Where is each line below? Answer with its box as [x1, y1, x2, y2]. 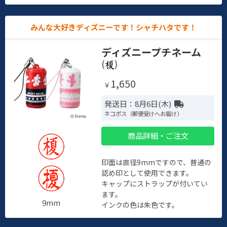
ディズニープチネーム [101, 44, 202, 59]
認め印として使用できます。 [101, 167, 194, 178]
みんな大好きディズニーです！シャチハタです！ [30, 21, 197, 32]
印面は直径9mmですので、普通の [101, 157, 212, 167]
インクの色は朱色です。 [101, 199, 179, 210]
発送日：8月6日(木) [104, 98, 172, 109]
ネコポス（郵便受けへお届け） [104, 109, 183, 118]
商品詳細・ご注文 [127, 130, 188, 141]
